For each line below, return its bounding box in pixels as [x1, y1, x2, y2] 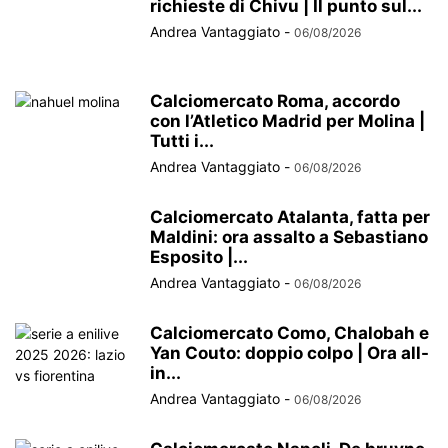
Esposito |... [150, 246, 248, 267]
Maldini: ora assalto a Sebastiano [150, 226, 428, 247]
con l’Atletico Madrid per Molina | [150, 110, 425, 131]
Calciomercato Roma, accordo [150, 90, 400, 111]
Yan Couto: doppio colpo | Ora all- [150, 342, 429, 363]
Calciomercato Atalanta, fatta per [150, 206, 430, 227]
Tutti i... [150, 130, 214, 151]
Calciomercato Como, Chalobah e [150, 322, 429, 343]
